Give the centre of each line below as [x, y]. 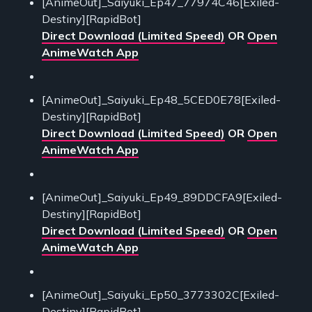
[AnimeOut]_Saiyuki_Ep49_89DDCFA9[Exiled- [162, 197]
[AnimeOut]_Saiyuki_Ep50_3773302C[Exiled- [161, 295]
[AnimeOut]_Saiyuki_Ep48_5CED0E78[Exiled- [161, 100]
